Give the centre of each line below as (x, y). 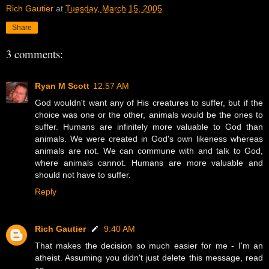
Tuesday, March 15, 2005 (114, 8)
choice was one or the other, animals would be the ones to (149, 114)
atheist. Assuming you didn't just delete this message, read (149, 257)
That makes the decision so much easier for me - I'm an (149, 245)
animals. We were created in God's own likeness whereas (149, 138)
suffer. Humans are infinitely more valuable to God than (149, 126)
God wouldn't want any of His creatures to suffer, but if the (149, 102)
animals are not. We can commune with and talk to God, (149, 150)
